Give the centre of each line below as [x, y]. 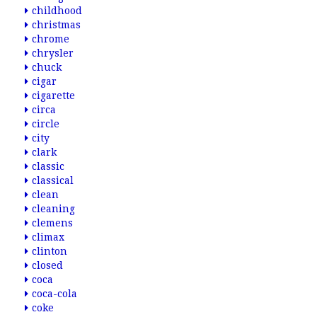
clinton [50, 251]
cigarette [53, 96]
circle [46, 124]
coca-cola [54, 294]
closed [47, 265]
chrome [51, 39]
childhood [57, 11]
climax [48, 237]
